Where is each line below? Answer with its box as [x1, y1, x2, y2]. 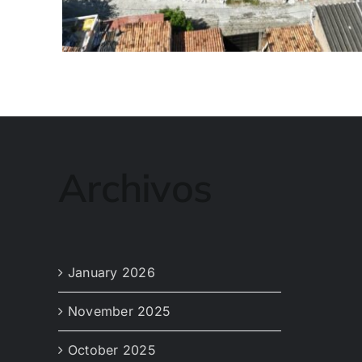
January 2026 [68, 264, 155, 281]
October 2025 [68, 342, 156, 359]
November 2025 [68, 303, 171, 320]
